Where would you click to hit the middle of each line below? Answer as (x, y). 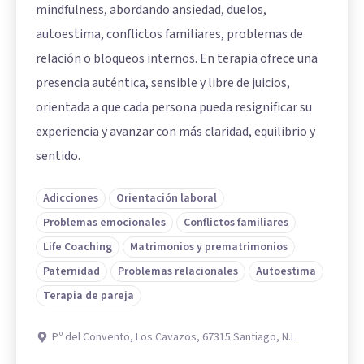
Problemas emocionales (104, 223)
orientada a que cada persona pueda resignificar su (174, 108)
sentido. (58, 156)
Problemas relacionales (178, 272)
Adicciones (71, 199)
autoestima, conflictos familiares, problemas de (169, 35)
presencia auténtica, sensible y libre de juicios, (163, 83)
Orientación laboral (167, 199)
